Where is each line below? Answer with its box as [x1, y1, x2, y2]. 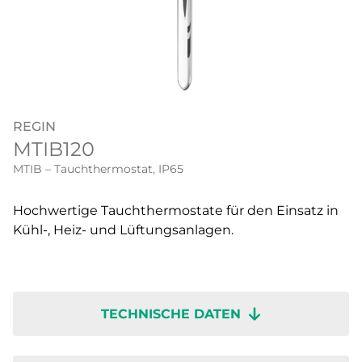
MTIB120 [13, 137, 95, 162]
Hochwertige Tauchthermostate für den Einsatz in [13, 203, 339, 219]
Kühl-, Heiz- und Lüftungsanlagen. [13, 222, 234, 238]
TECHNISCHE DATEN [101, 306, 242, 322]
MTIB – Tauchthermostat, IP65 [13, 162, 183, 177]
